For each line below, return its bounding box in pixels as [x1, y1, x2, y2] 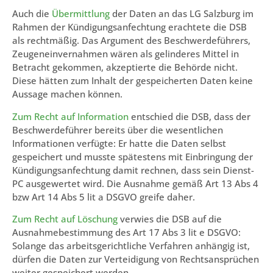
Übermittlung [52, 7, 112, 20]
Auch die [12, 7, 52, 20]
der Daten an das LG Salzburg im [112, 7, 253, 20]
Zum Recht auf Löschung [12, 213, 118, 225]
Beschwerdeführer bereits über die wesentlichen [12, 123, 223, 136]
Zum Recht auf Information [12, 110, 131, 122]
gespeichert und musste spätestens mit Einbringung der [12, 150, 253, 163]
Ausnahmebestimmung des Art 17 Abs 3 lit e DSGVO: [12, 226, 241, 239]
